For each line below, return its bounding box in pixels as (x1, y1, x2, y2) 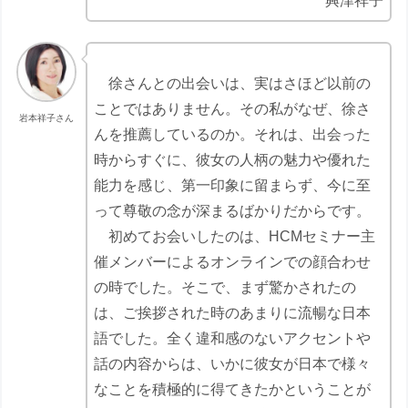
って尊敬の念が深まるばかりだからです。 (94, 202, 372, 219)
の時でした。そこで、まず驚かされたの (94, 279, 357, 295)
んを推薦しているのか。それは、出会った (94, 126, 372, 142)
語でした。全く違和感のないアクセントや (94, 330, 372, 346)
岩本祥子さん (19, 113, 75, 124)
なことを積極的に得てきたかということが (94, 381, 372, 397)
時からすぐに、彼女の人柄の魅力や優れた (94, 151, 372, 168)
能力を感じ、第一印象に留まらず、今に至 (94, 177, 372, 193)
